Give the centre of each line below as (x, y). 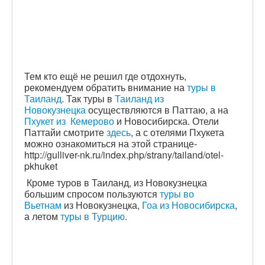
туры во (177, 193)
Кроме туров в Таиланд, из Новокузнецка (116, 182)
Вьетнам (43, 205)
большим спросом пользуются (92, 193)
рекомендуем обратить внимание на (106, 87)
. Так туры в (88, 98)
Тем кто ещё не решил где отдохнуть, (105, 76)
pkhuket (42, 166)
